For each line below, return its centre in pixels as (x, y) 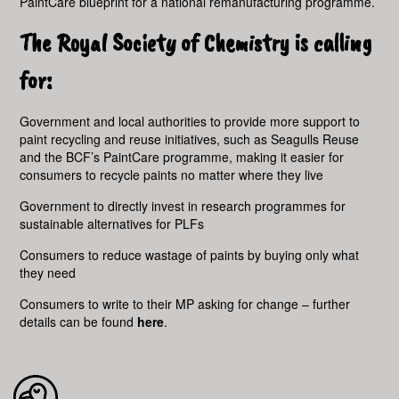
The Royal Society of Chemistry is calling (196, 42)
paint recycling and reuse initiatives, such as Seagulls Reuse (190, 139)
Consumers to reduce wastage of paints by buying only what (190, 255)
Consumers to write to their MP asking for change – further (185, 304)
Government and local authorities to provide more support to (190, 121)
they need (48, 273)
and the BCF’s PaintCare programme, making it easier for (182, 157)
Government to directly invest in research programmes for (183, 206)
